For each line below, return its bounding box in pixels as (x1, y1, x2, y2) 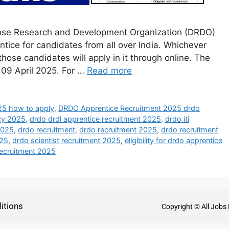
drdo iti (165, 114, 189, 124)
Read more (87, 65, 132, 76)
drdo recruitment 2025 (79, 125, 157, 134)
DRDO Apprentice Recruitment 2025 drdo (58, 104, 200, 113)
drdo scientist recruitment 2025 (12, 136, 121, 145)
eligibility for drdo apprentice (125, 136, 222, 145)
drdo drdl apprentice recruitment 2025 (30, 114, 161, 124)
